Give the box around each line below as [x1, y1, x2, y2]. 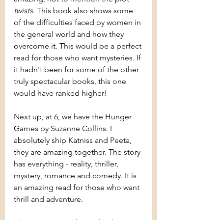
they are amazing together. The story [14, 147, 142, 157]
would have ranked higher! [14, 88, 107, 98]
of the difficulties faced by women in [14, 18, 143, 27]
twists [14, 6, 33, 16]
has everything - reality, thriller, [14, 159, 120, 169]
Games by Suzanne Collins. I [14, 124, 114, 134]
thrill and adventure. [14, 194, 83, 204]
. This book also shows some [33, 6, 135, 16]
